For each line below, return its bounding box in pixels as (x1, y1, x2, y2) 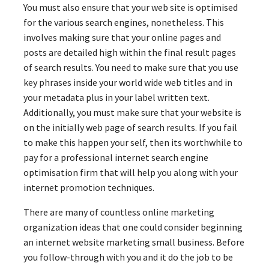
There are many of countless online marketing (23, 205, 214, 218)
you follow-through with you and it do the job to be (23, 250, 233, 263)
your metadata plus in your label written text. (23, 91, 210, 103)
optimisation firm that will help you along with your (23, 166, 238, 178)
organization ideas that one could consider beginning (23, 220, 243, 233)
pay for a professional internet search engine (23, 151, 208, 163)
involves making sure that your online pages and (23, 31, 221, 43)
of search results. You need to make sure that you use (23, 61, 238, 73)
